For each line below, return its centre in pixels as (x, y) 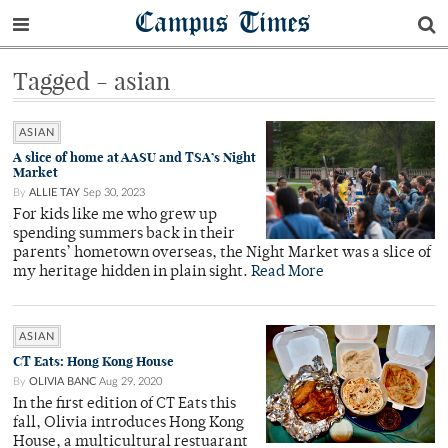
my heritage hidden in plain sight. (132, 272)
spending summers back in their (124, 234)
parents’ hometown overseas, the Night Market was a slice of (222, 253)
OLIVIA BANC (62, 381)
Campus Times (224, 21)
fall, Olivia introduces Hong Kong (128, 423)
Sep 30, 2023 (114, 192)
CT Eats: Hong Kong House (93, 361)
